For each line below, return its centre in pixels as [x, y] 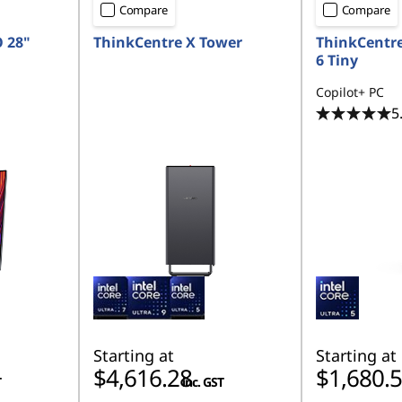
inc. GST [202, 382]
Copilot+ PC [350, 92]
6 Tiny [336, 60]
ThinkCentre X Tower [167, 42]
